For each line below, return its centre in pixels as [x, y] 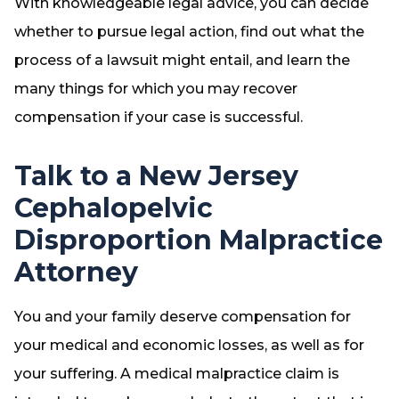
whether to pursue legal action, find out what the [189, 32]
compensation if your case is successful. [159, 117]
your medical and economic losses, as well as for [189, 345]
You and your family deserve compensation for [183, 317]
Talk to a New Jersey [156, 176]
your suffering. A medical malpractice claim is [177, 374]
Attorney [76, 272]
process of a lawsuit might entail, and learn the [182, 60]
